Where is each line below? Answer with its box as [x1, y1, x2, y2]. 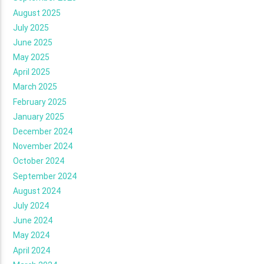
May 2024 [13, 230, 50, 240]
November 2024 [13, 141, 73, 151]
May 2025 [13, 52, 50, 62]
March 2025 [13, 82, 58, 92]
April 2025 [13, 67, 51, 77]
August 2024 [13, 186, 61, 196]
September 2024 [13, 171, 77, 181]
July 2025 [13, 22, 49, 32]
